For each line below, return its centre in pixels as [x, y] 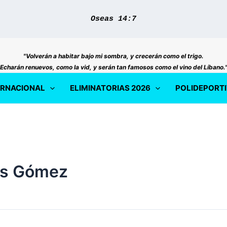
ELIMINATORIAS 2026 [110, 88]
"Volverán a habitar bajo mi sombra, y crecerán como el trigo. [113, 56]
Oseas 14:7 [113, 19]
